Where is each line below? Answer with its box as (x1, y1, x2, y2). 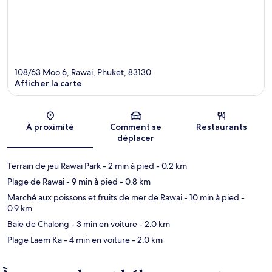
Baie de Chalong (7, 219, 69, 230)
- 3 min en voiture (69, 219, 137, 230)
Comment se (110, 121, 162, 133)
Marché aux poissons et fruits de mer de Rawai (7, 192, 182, 203)
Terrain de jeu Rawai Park (7, 160, 101, 172)
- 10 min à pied (182, 192, 239, 203)
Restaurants (196, 121, 248, 133)
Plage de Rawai (7, 176, 64, 188)
